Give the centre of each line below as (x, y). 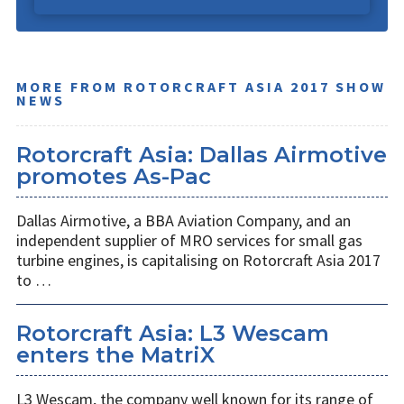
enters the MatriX (115, 355)
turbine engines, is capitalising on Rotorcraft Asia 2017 (198, 261)
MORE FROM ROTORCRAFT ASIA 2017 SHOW (201, 87)
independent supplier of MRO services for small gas (189, 241)
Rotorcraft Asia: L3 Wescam (173, 334)
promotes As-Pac (114, 177)
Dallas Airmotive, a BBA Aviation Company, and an (184, 221)
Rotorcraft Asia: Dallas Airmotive (202, 155)
